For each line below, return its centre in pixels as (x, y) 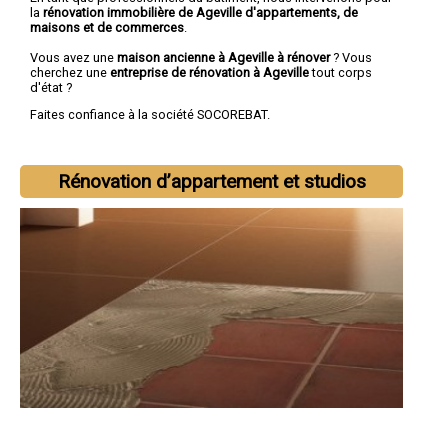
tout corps (342, 72)
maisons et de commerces (107, 27)
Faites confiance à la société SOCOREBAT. (150, 115)
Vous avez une (73, 57)
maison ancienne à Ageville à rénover (223, 57)
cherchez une (70, 72)
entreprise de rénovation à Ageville (211, 72)
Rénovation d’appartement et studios (211, 182)
